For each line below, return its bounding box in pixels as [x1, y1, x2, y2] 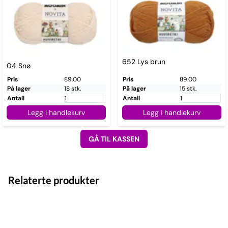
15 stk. [180, 84, 196, 93]
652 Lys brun [122, 56, 165, 66]
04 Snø [7, 61, 31, 70]
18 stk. [64, 84, 81, 93]
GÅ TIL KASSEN [89, 134, 139, 144]
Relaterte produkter [8, 174, 99, 186]
